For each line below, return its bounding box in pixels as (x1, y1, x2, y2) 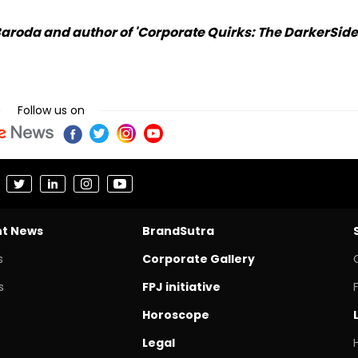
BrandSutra (141, 222, 214, 239)
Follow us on (18, 101, 85, 118)
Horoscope (141, 306, 209, 323)
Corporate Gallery (141, 250, 255, 267)
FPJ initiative (141, 278, 221, 295)
